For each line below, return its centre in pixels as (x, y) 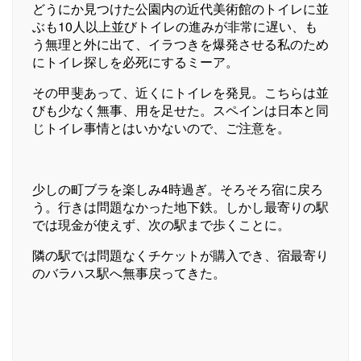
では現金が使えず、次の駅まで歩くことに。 (161, 224)
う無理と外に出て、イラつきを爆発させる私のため (180, 44)
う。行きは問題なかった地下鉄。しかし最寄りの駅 (180, 206)
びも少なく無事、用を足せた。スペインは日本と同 (180, 110)
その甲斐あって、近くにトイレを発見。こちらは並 (180, 92)
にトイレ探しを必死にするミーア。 (135, 61)
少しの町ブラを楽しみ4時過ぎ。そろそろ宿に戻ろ (178, 189)
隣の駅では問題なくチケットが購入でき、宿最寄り (180, 255)
